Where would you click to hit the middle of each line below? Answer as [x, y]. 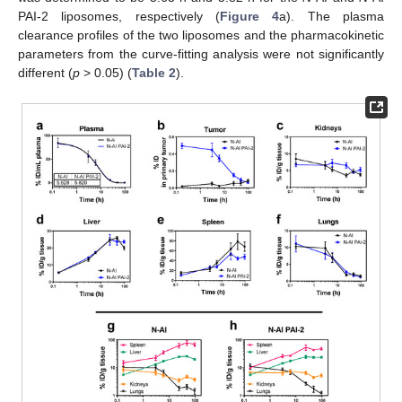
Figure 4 [250, 17]
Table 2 [154, 73]
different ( [45, 73]
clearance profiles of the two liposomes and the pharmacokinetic [201, 35]
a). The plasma [332, 17]
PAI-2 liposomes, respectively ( [119, 17]
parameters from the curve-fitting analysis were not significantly [201, 54]
